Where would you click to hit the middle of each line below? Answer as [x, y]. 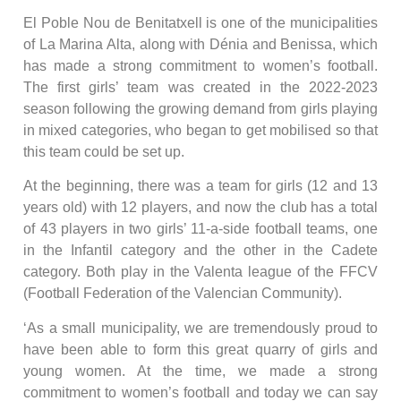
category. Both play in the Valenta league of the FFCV [200, 272]
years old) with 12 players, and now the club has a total [200, 208]
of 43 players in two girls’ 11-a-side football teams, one [200, 229]
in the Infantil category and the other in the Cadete [200, 251]
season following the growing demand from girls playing [200, 108]
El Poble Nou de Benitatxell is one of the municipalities [200, 22]
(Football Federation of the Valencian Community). [183, 294]
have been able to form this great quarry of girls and [200, 349]
